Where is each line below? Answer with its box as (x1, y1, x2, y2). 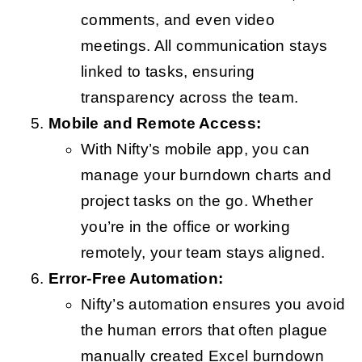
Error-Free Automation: (48, 270, 224, 288)
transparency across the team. (80, 89, 299, 107)
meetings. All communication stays (80, 37, 328, 55)
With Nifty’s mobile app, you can (80, 141, 310, 158)
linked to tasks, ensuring (80, 63, 255, 81)
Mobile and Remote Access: (48, 115, 262, 133)
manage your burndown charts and (80, 166, 331, 184)
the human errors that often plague (80, 322, 328, 339)
